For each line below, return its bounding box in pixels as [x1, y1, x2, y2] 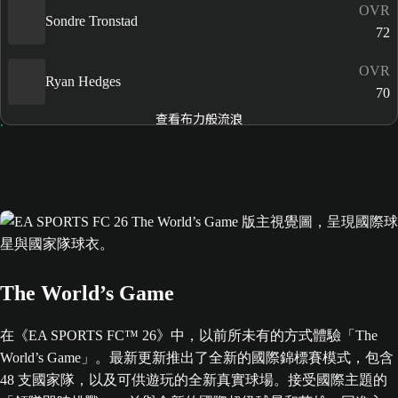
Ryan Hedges [45, 74, 121, 90]
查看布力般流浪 [155, 108, 243, 127]
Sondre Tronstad [45, 13, 138, 29]
